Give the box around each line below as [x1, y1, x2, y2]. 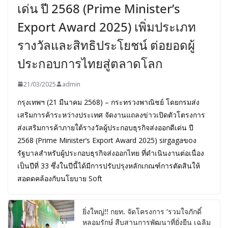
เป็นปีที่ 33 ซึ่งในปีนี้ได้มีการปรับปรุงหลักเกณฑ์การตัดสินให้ [17, 160, 200, 170]
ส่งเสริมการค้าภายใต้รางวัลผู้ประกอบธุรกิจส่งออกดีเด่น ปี [17, 122, 193, 132]
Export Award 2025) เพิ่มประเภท [17, 18, 196, 35]
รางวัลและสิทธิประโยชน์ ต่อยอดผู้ [17, 36, 195, 53]
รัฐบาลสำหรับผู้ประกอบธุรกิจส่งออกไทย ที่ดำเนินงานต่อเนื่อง [17, 148, 204, 158]
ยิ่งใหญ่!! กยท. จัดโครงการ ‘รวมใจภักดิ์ [82, 206, 202, 216]
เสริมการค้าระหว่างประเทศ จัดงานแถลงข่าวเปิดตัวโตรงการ [17, 109, 205, 120]
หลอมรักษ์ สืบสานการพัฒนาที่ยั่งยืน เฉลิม [82, 217, 211, 227]
